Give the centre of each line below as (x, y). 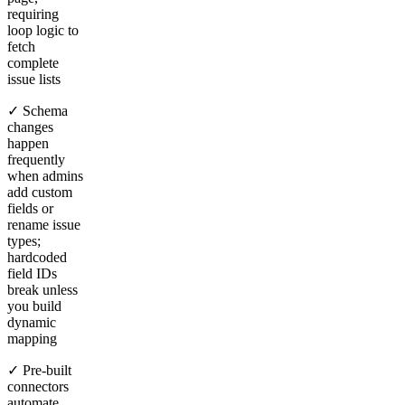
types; (24, 240)
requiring (33, 14)
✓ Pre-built (39, 370)
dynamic (32, 322)
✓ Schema (38, 110)
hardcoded (37, 257)
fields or (30, 208)
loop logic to (43, 30)
